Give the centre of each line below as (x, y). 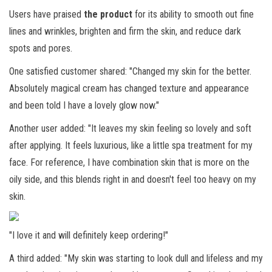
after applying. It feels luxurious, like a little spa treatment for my (131, 145)
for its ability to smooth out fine (193, 14)
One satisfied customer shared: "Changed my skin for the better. (130, 71)
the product (108, 14)
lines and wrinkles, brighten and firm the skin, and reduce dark (125, 31)
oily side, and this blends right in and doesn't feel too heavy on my (133, 179)
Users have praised (46, 14)
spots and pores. (41, 48)
